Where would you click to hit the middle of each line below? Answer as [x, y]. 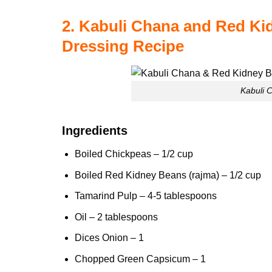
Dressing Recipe [123, 46]
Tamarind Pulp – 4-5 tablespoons [145, 196]
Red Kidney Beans [145, 175]
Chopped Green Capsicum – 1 [140, 259]
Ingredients [95, 131]
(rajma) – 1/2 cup [223, 175]
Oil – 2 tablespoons [116, 217]
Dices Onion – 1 [109, 238]
